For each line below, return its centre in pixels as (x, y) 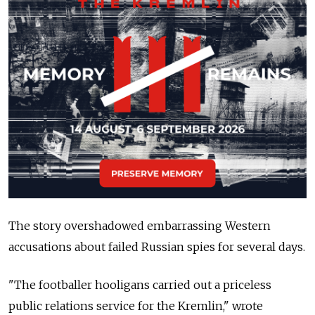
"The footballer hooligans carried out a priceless (140, 285)
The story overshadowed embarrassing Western (140, 226)
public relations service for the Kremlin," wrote (136, 306)
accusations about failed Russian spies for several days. (157, 247)
